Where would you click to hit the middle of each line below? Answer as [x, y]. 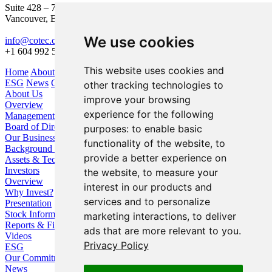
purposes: [107, 129]
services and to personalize [147, 202]
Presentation [28, 203]
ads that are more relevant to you [161, 231]
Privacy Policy [116, 245]
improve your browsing [137, 100]
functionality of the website [147, 143]
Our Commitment [39, 257]
